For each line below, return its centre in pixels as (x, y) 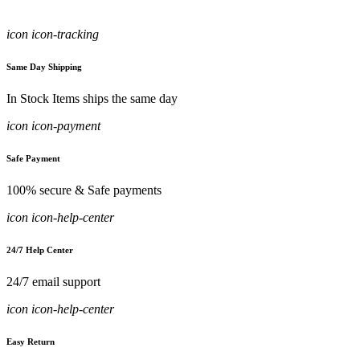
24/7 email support (53, 281)
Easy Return (31, 341)
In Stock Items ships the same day (92, 98)
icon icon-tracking (53, 34)
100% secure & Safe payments (84, 190)
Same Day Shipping (44, 66)
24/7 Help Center (40, 250)
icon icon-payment (53, 125)
